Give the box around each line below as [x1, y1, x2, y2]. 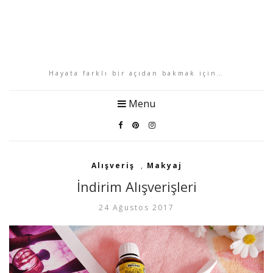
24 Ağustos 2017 [99, 202, 174, 213]
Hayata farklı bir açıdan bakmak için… [49, 69, 224, 77]
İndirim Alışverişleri [76, 177, 197, 196]
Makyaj [146, 160, 182, 171]
